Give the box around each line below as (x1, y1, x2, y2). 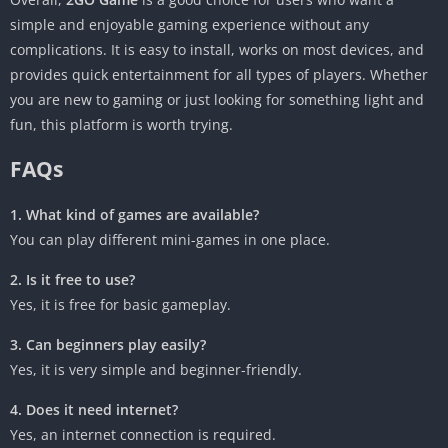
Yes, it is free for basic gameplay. (10, 295, 231, 315)
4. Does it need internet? (10, 400, 178, 420)
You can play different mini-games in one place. (10, 230, 330, 250)
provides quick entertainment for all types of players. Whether (10, 65, 428, 85)
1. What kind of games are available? (10, 205, 259, 225)
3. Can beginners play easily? (10, 335, 206, 355)
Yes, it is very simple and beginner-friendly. (10, 360, 302, 380)
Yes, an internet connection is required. (10, 425, 276, 445)
